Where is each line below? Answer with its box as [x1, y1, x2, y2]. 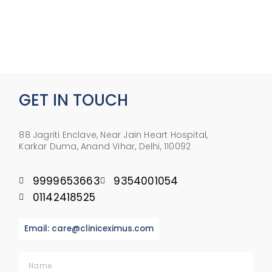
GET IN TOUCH [19, 89, 129, 111]
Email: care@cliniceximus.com [24, 222, 154, 234]
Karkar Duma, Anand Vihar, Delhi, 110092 [19, 140, 191, 152]
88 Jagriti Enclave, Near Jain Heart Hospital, [19, 128, 208, 141]
